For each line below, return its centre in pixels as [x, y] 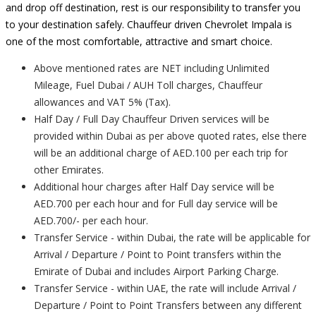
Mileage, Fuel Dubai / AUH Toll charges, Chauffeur [148, 85]
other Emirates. [69, 170]
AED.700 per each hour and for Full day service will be [156, 204]
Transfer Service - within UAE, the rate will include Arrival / [165, 288]
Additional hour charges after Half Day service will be [154, 187]
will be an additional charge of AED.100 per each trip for [161, 153]
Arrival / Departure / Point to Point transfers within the [158, 255]
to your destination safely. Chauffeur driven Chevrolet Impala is [149, 25]
